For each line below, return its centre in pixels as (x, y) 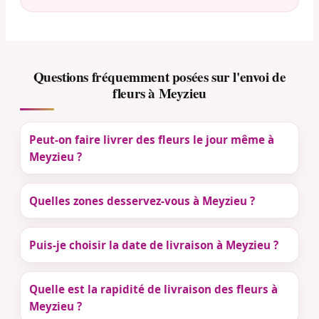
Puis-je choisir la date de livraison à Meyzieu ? (154, 245)
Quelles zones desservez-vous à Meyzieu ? (142, 201)
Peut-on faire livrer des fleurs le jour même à (152, 140)
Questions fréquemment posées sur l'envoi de (159, 77)
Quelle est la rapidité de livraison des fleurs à (153, 289)
